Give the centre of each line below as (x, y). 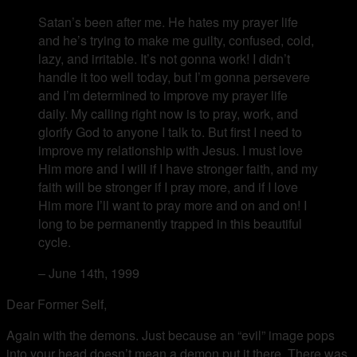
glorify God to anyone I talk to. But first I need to (170, 131)
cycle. (55, 241)
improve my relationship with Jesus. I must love (171, 150)
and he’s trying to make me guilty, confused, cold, (176, 40)
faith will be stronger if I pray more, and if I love (168, 186)
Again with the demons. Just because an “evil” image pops (171, 335)
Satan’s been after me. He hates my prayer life (168, 22)
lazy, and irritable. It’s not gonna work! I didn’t (164, 58)
